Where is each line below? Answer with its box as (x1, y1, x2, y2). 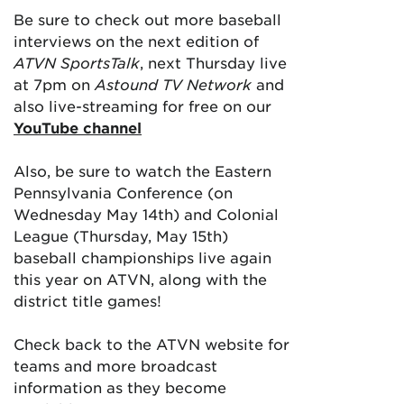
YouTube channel (14, 118, 142, 136)
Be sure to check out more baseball (14, 10, 281, 28)
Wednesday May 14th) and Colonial (14, 205, 279, 223)
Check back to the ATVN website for (14, 335, 289, 353)
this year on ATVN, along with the (14, 270, 267, 288)
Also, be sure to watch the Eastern (14, 161, 271, 179)
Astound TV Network (95, 75, 252, 93)
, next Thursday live (140, 53, 287, 71)
